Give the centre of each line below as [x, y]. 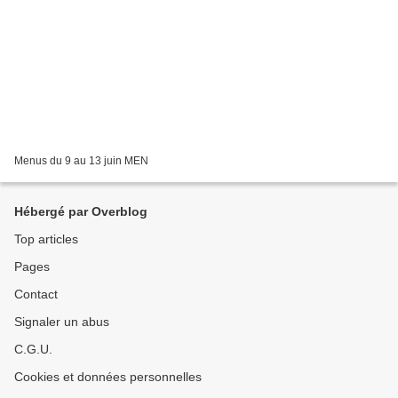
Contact [36, 295]
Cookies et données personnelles [108, 377]
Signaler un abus [62, 322]
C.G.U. [33, 350]
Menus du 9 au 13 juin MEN [136, 161]
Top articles [46, 239]
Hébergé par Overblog [81, 212]
